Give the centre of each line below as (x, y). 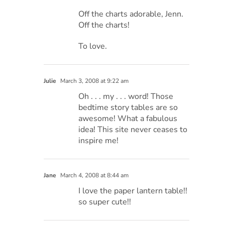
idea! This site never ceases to (133, 129)
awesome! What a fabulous (128, 118)
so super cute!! (105, 202)
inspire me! (99, 140)
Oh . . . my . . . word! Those (126, 96)
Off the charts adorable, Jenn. (131, 14)
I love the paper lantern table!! (133, 191)
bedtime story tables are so (128, 107)
